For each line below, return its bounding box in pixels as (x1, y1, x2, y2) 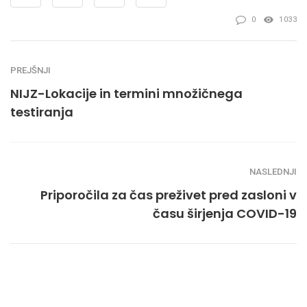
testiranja (10, 103, 73, 121)
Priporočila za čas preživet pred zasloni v (40, 186, 297, 204)
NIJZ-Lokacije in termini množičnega (10, 85, 243, 103)
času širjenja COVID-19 (153, 205, 297, 223)
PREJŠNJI (10, 65, 51, 76)
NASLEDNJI (249, 167, 297, 177)
